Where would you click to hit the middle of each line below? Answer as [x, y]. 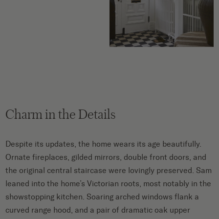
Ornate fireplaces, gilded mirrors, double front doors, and [106, 157]
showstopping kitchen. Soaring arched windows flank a [102, 197]
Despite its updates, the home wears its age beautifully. [104, 144]
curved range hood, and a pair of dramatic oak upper [98, 210]
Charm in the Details [61, 114]
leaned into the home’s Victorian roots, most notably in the [109, 183]
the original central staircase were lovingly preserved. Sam [109, 170]
